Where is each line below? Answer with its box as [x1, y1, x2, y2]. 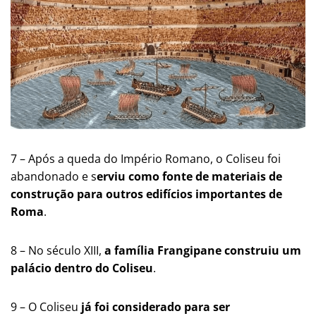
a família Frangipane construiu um [102, 243, 301, 259]
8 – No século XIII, [11, 243, 102, 259]
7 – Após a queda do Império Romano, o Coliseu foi [11, 151, 281, 167]
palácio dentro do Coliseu [11, 260, 153, 276]
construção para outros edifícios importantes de [11, 186, 282, 202]
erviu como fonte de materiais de [97, 169, 282, 185]
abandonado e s [11, 169, 97, 185]
